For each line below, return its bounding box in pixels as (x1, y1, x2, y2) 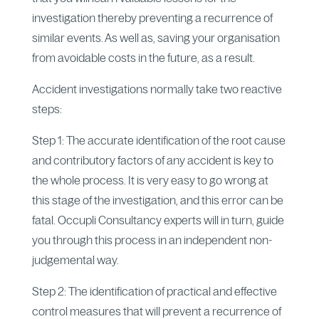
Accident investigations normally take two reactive (31, 82, 282, 95)
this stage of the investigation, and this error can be (31, 193, 283, 206)
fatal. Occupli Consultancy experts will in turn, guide (31, 213, 284, 226)
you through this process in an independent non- (31, 233, 272, 246)
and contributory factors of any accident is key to (31, 153, 273, 167)
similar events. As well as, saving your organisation (31, 31, 280, 44)
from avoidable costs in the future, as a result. (31, 51, 255, 64)
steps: (31, 102, 62, 115)
